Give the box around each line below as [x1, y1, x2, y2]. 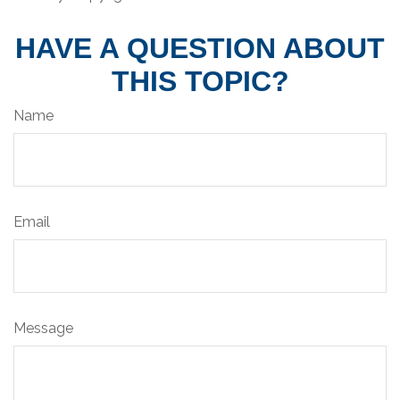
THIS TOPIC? [111, 64, 289, 97]
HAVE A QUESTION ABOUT [15, 31, 385, 64]
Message [13, 319, 73, 337]
